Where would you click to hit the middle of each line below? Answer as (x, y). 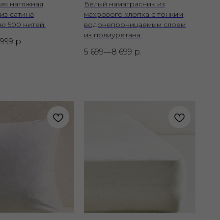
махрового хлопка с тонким (134, 14)
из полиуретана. (113, 35)
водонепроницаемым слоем (135, 24)
